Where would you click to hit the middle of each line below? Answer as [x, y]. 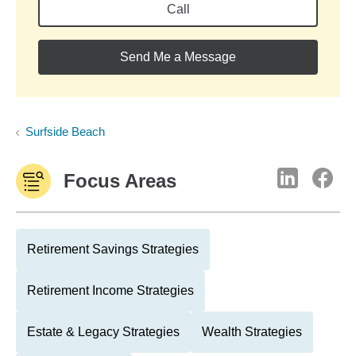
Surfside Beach [65, 132]
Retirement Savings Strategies [113, 249]
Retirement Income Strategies [110, 290]
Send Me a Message [178, 57]
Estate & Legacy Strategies [103, 332]
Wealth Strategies [252, 332]
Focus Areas [120, 181]
